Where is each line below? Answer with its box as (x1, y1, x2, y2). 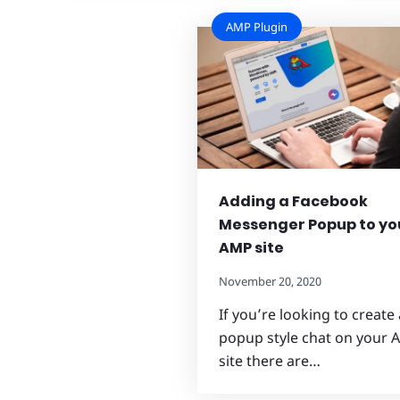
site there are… (218, 350, 321, 371)
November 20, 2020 (218, 272, 321, 289)
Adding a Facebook (218, 190, 368, 212)
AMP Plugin (225, 19, 287, 36)
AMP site (218, 237, 284, 258)
